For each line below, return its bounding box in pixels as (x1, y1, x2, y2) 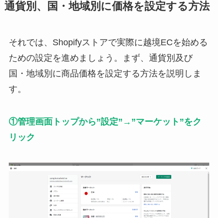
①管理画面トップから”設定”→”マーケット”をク (8, 117, 201, 127)
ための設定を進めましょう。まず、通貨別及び (8, 53, 193, 63)
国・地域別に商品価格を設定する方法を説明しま (8, 68, 201, 78)
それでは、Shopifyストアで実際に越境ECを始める (8, 37, 208, 47)
